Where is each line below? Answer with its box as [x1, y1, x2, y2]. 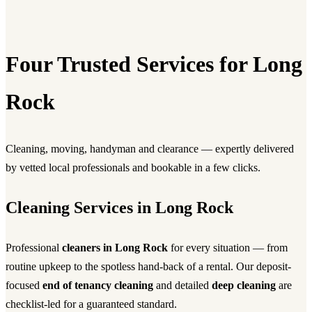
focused [6, 279, 42, 291]
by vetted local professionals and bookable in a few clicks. [6, 161, 260, 173]
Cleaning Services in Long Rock [6, 198, 233, 217]
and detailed [153, 279, 212, 291]
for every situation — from [168, 241, 288, 253]
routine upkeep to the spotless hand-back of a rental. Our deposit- [6, 260, 291, 272]
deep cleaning [212, 279, 276, 291]
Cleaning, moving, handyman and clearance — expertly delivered [6, 142, 294, 155]
